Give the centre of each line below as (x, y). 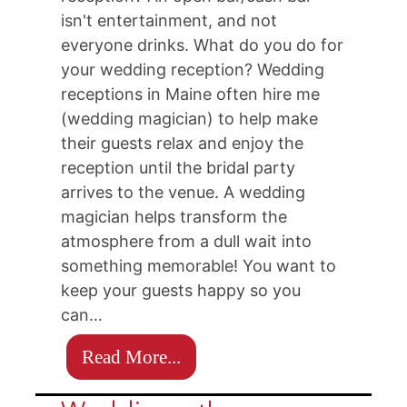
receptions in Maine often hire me (191, 94)
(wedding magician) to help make (190, 118)
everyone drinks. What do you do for (203, 45)
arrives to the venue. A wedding (184, 192)
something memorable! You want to (199, 265)
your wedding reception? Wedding (193, 69)
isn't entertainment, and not (169, 20)
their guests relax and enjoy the (183, 143)
